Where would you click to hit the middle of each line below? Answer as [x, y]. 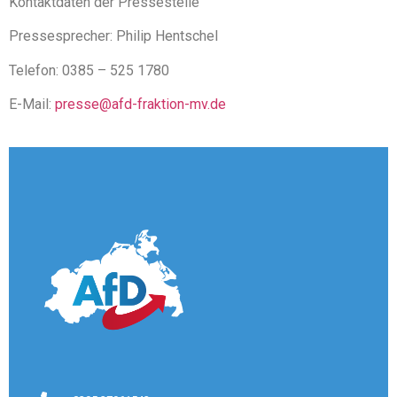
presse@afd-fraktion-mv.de [140, 105]
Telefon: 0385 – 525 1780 [89, 70]
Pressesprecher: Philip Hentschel [113, 36]
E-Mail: [32, 105]
